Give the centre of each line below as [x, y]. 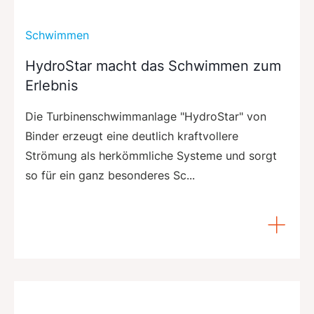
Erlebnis [52, 85]
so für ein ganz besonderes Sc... [110, 175]
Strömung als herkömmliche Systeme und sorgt [151, 155]
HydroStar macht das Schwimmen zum [153, 66]
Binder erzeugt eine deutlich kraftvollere [132, 136]
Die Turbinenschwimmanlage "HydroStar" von [146, 116]
